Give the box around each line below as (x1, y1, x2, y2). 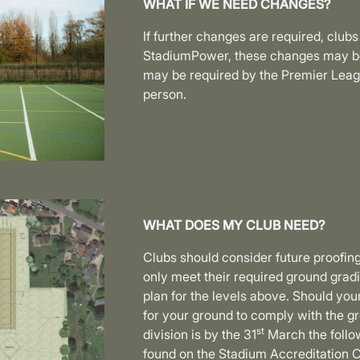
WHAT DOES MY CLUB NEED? (143, 217, 326, 234)
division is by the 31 (143, 326, 257, 343)
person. (143, 85, 187, 102)
